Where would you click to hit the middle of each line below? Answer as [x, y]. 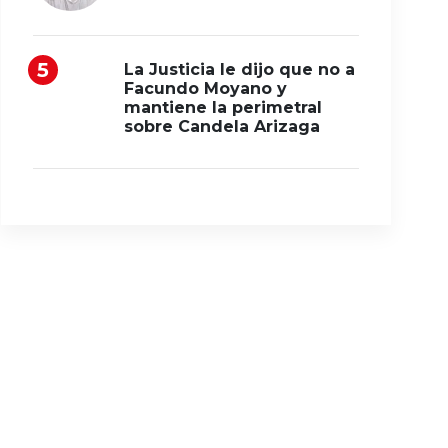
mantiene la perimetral [223, 107]
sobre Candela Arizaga [222, 126]
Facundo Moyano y [205, 88]
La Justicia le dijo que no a [239, 69]
